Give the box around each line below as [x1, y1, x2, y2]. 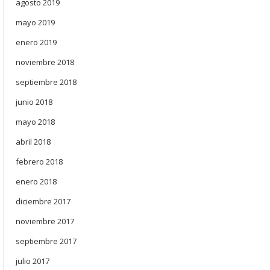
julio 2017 [16, 256, 49, 266]
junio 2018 [16, 96, 52, 107]
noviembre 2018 [16, 57, 74, 67]
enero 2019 [16, 37, 57, 48]
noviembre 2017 [16, 216, 74, 227]
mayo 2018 [16, 116, 55, 127]
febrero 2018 [16, 156, 63, 167]
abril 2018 [16, 136, 51, 147]
